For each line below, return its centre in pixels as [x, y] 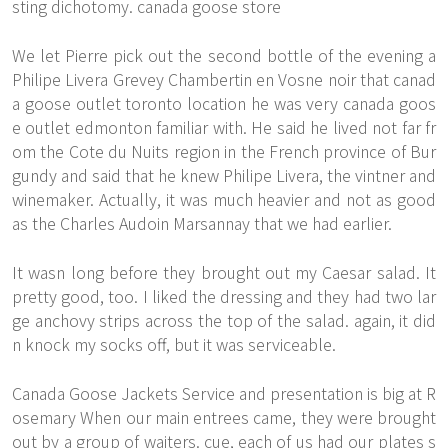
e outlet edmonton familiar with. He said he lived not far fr [224, 127]
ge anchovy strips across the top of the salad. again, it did [224, 320]
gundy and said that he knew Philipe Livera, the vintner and [224, 175]
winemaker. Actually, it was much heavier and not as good [224, 199]
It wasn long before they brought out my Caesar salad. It [224, 272]
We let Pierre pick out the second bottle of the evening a [224, 55]
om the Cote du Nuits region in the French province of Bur [224, 151]
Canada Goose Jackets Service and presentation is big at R [224, 393]
